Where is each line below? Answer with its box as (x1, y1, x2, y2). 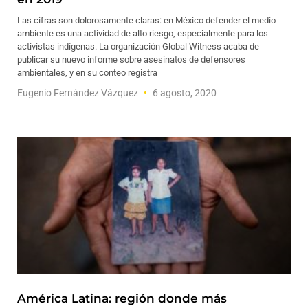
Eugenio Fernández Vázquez (17, 87, 140, 98)
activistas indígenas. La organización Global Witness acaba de (17, 41, 259, 52)
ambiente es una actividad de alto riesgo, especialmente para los (17, 28, 268, 38)
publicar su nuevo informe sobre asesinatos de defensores (17, 54, 245, 65)
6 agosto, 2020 (151, 87, 217, 98)
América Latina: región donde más (17, 291, 227, 305)
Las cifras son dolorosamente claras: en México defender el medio (17, 15, 276, 25)
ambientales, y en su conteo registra (17, 67, 157, 78)
